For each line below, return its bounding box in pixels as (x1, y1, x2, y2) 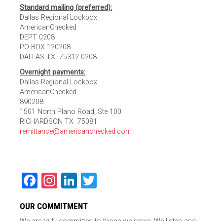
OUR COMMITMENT (20, 201, 88, 212)
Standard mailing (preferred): (20, 3, 112, 12)
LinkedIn (77, 171, 134, 190)
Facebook (37, 171, 104, 190)
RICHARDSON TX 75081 (20, 117, 98, 126)
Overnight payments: (20, 68, 86, 77)
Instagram (57, 171, 129, 190)
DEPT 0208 (20, 33, 55, 42)
